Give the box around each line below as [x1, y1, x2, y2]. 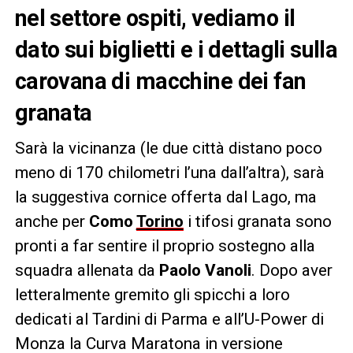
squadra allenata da [14, 260, 155, 280]
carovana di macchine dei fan [14, 67, 307, 95]
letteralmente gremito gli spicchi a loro [14, 284, 290, 304]
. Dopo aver [251, 260, 333, 280]
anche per [14, 211, 85, 231]
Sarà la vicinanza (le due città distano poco [14, 138, 322, 158]
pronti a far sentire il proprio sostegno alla [14, 236, 315, 255]
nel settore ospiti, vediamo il [14, 4, 295, 32]
